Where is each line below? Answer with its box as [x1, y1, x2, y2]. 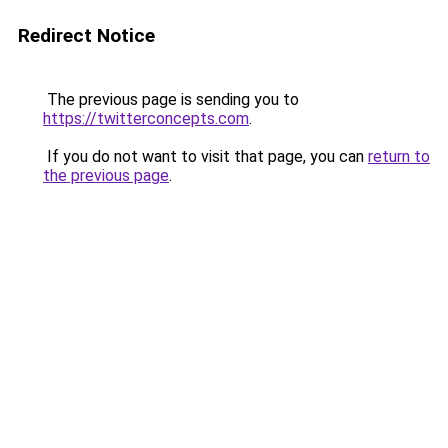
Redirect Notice [18, 24, 155, 47]
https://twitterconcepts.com [43, 109, 249, 128]
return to [368, 147, 430, 166]
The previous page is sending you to [43, 90, 299, 109]
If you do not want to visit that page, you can [43, 147, 368, 166]
